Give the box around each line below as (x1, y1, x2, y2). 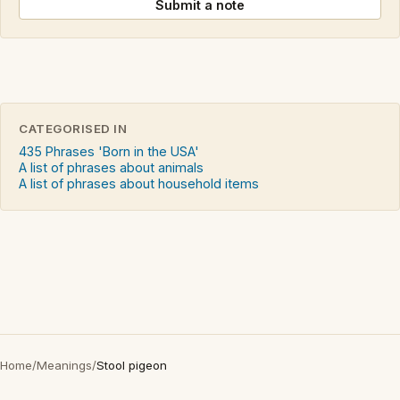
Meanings (37, 358, 92, 373)
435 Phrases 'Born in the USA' (19, 144, 199, 160)
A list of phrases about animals (19, 160, 204, 176)
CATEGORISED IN (19, 121, 128, 137)
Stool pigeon (96, 358, 167, 373)
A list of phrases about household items (19, 176, 259, 192)
